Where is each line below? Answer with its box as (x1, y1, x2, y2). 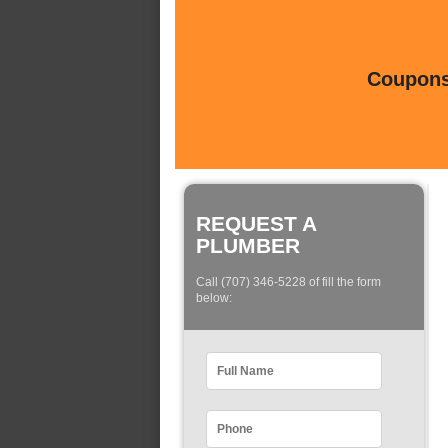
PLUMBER (196, 234, 300, 257)
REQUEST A (196, 212, 316, 235)
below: (196, 291, 232, 306)
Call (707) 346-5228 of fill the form (196, 275, 381, 290)
